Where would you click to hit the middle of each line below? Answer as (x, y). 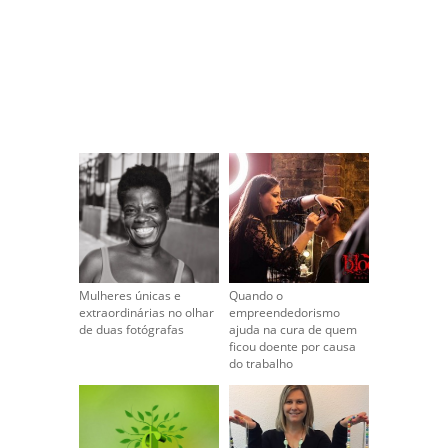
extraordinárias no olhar (146, 312)
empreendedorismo (284, 312)
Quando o (255, 295)
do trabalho (260, 363)
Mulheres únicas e (129, 295)
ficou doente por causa (292, 346)
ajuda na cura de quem (292, 329)
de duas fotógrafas (131, 329)
